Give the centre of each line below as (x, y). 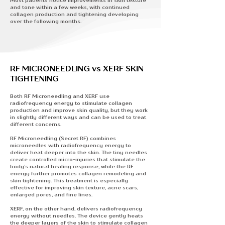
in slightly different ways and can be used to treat (78, 117)
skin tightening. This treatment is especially (69, 180)
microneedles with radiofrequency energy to (71, 145)
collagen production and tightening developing (74, 14)
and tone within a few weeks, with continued (70, 7)
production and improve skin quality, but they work (79, 110)
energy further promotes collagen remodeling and (78, 173)
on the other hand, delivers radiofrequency (83, 208)
